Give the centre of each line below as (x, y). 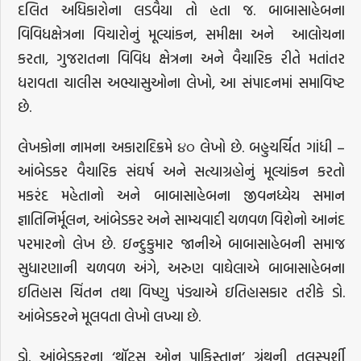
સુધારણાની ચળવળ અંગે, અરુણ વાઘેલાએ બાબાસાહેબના (181, 268)
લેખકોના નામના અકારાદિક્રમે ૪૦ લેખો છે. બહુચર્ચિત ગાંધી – (181, 147)
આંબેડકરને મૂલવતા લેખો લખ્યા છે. (110, 317)
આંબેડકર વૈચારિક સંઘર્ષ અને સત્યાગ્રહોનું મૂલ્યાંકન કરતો (181, 172)
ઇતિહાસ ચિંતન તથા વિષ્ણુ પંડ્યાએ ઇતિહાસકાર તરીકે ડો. (181, 293)
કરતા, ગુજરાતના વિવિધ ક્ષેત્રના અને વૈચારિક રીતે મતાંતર (181, 59)
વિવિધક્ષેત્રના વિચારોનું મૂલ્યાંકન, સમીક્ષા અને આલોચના (181, 35)
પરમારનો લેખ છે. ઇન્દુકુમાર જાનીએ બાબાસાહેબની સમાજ (181, 244)
